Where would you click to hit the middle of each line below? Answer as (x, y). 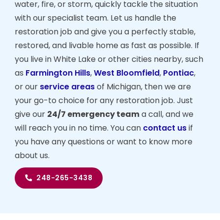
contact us (165, 128)
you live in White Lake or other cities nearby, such (109, 59)
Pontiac (179, 73)
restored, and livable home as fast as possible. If (107, 45)
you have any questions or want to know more (104, 141)
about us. (32, 155)
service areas (67, 86)
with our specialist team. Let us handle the (96, 18)
